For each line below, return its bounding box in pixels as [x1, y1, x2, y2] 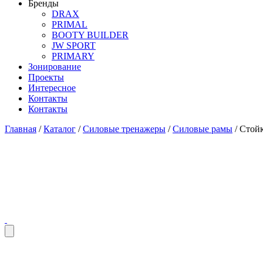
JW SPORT [52, 41, 96, 50]
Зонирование [28, 62, 81, 72]
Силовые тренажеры [83, 124, 166, 134]
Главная [5, 124, 36, 134]
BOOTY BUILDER [52, 30, 129, 40]
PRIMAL [52, 19, 87, 29]
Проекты [28, 72, 64, 82]
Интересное [28, 83, 76, 93]
